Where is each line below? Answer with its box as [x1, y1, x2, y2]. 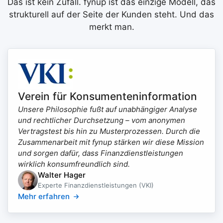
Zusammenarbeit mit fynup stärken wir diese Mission [18, 137, 204, 147]
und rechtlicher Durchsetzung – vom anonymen [18, 115, 185, 125]
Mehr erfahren [18, 192, 70, 201]
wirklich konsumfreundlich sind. [18, 159, 130, 169]
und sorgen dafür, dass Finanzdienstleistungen [18, 148, 183, 158]
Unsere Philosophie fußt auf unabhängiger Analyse [18, 105, 197, 114]
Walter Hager [38, 170, 86, 180]
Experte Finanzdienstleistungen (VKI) [38, 181, 154, 189]
